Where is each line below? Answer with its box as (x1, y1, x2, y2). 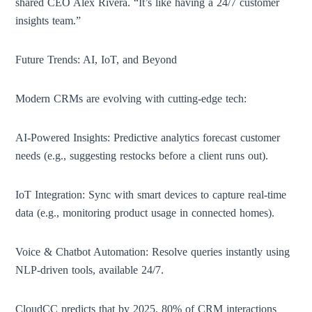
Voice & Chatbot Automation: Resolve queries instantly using (15, 246, 290, 258)
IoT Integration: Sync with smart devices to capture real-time (15, 189, 287, 201)
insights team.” (15, 15, 81, 26)
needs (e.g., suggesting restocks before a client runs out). (15, 150, 269, 162)
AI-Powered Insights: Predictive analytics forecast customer (15, 132, 281, 143)
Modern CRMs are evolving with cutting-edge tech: (15, 93, 247, 104)
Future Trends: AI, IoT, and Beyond (15, 54, 178, 65)
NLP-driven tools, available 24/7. (15, 264, 164, 276)
